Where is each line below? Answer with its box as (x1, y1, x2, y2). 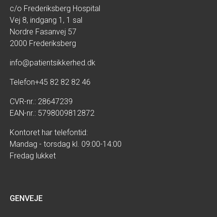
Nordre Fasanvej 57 (10, 27, 77, 37)
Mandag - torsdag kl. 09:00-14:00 (10, 139, 122, 149)
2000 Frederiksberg (10, 39, 76, 48)
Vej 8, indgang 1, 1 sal (10, 15, 82, 25)
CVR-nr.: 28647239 (10, 97, 73, 107)
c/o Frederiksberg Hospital (10, 4, 100, 14)
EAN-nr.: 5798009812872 (10, 108, 94, 118)
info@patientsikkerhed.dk (10, 58, 95, 68)
